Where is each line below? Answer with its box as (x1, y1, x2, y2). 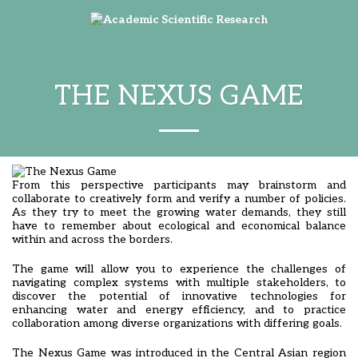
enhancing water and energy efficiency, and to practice (12, 303, 346, 316)
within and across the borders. (12, 233, 173, 246)
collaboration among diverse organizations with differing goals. (12, 316, 342, 330)
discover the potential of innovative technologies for (12, 289, 346, 303)
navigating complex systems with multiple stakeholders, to (12, 276, 346, 289)
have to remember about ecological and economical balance (12, 219, 346, 233)
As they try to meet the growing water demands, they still (12, 205, 346, 219)
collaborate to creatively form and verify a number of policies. (12, 192, 346, 205)
